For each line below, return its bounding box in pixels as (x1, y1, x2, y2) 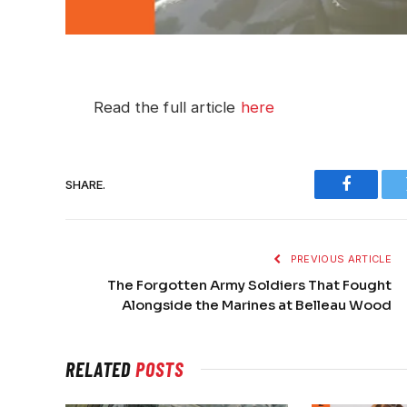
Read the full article (94, 98, 241, 117)
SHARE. (65, 176, 105, 192)
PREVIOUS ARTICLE (287, 253, 392, 266)
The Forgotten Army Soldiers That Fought (107, 276, 392, 294)
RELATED (65, 357, 136, 382)
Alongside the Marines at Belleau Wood (122, 296, 392, 314)
